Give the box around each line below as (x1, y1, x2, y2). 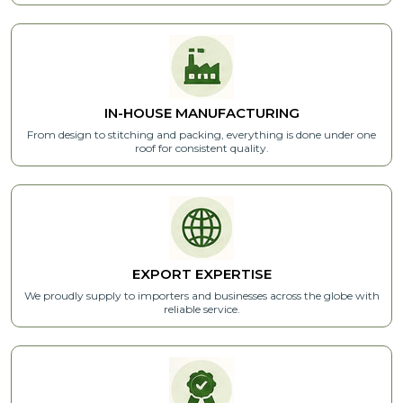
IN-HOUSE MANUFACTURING (103, 103, 300, 121)
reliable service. (163, 301, 240, 316)
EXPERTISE (194, 264, 272, 282)
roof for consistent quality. (134, 140, 269, 155)
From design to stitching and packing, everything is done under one (27, 127, 376, 141)
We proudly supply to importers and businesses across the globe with (23, 288, 380, 302)
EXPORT (131, 264, 195, 282)
